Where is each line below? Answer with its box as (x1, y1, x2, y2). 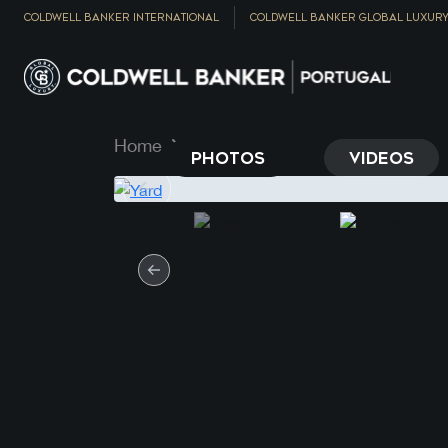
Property (188, 135, 258, 156)
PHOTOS (191, 148, 265, 168)
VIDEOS (349, 148, 414, 168)
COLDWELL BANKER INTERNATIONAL (24, 12, 219, 24)
